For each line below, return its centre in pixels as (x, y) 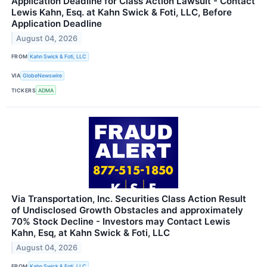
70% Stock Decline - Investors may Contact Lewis (121, 222)
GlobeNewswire (43, 76)
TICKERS (24, 90)
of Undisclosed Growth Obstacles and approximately (127, 210)
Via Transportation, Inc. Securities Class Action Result (129, 199)
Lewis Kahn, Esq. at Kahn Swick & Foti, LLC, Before (122, 12)
